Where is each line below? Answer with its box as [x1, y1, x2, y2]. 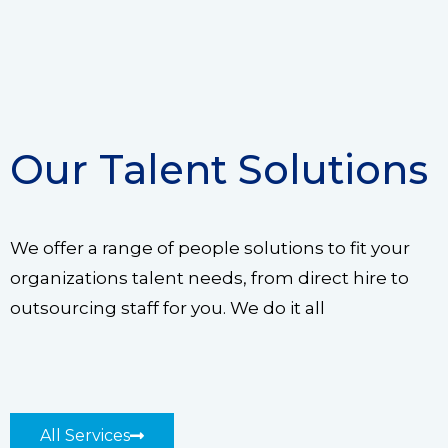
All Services [40, 425, 130, 445]
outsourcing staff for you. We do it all [10, 297, 325, 318]
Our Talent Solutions [10, 144, 428, 194]
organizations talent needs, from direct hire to [10, 267, 409, 288]
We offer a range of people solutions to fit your [10, 237, 410, 258]
